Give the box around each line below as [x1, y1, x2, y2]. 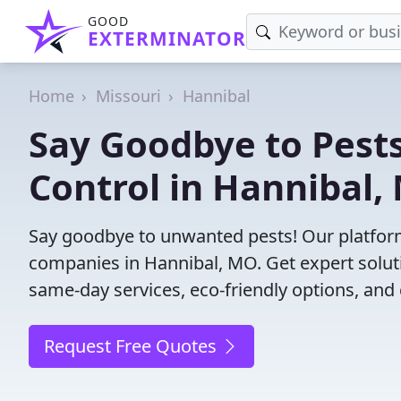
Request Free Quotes [44, 334, 221, 358]
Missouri [96, 85, 161, 107]
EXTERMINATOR [88, 26, 246, 51]
